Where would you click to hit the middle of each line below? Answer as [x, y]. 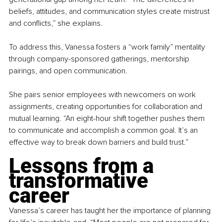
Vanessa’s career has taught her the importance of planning [111, 210]
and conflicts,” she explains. [56, 23]
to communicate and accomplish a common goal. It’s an [104, 130]
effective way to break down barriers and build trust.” [99, 142]
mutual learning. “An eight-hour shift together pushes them [108, 118]
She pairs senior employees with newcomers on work [103, 94]
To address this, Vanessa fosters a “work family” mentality [108, 47]
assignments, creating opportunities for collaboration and [107, 106]
